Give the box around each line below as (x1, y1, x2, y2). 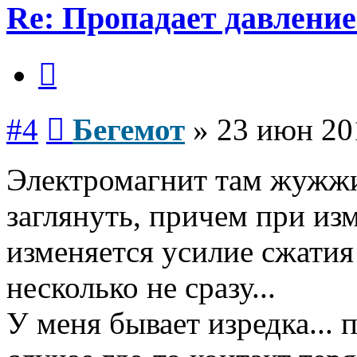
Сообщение (64, 105, 127, 120)
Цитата (56, 50, 95, 65)
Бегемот (73, 112, 185, 147)
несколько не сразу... (6, 269, 276, 304)
